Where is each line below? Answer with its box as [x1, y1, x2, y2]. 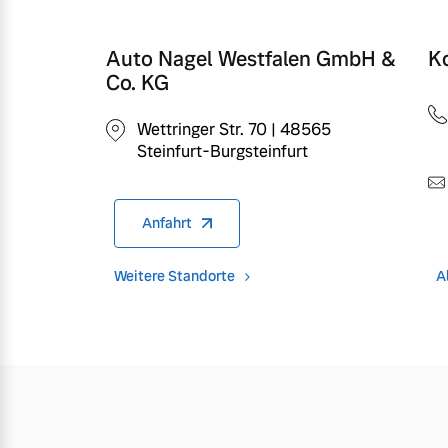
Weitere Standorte [114, 266, 235, 285]
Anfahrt [142, 213, 192, 232]
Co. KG [106, 69, 169, 96]
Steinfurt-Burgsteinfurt [137, 140, 308, 162]
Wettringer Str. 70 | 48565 [137, 118, 331, 140]
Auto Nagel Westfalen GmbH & [106, 45, 396, 72]
